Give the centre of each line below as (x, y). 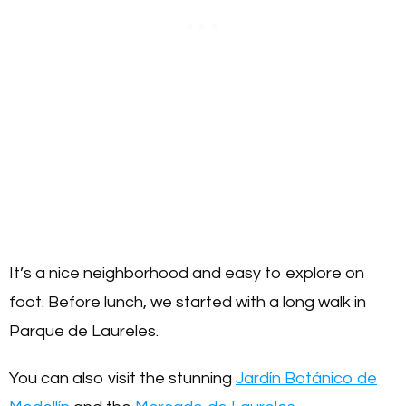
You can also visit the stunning (122, 378)
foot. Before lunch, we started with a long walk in (188, 302)
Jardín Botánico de (306, 378)
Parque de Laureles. (86, 331)
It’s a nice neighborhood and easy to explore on (187, 273)
